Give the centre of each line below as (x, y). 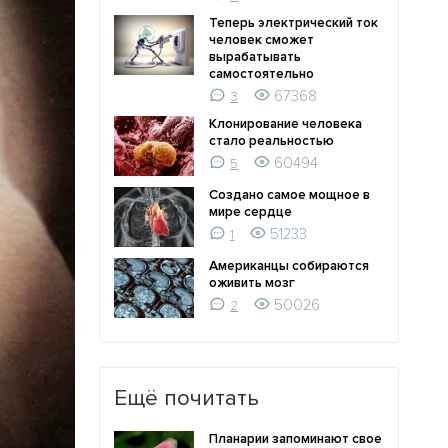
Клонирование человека (286, 124)
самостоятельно (262, 74)
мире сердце (251, 212)
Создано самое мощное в (290, 195)
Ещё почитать (187, 398)
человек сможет (262, 40)
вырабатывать (255, 57)
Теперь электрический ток (294, 23)
